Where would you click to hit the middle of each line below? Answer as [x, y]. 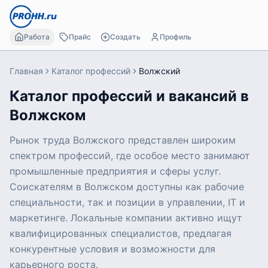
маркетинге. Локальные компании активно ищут [126, 218]
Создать [125, 37]
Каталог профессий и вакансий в [129, 96]
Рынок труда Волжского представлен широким [123, 140]
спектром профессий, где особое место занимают [130, 156]
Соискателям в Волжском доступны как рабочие [127, 187]
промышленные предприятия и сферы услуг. [115, 171]
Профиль [176, 37]
